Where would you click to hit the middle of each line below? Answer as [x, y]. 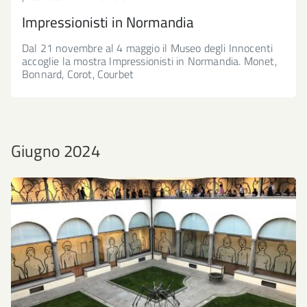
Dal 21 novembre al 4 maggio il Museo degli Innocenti [148, 48]
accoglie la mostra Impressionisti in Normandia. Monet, [149, 61]
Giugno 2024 [56, 151]
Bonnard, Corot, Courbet [78, 74]
